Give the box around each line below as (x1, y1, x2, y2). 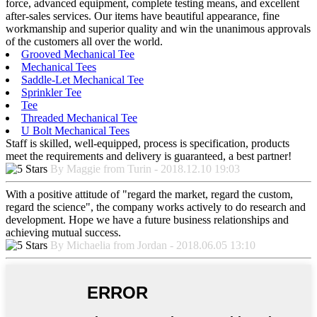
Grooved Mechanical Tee (21, 48, 134, 61)
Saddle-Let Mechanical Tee (21, 74, 144, 86)
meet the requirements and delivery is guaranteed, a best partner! (6, 150, 292, 163)
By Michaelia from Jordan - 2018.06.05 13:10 (50, 239, 255, 252)
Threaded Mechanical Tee (21, 112, 137, 125)
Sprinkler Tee (21, 86, 81, 99)
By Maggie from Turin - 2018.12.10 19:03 (50, 163, 240, 175)
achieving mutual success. (6, 226, 121, 239)
